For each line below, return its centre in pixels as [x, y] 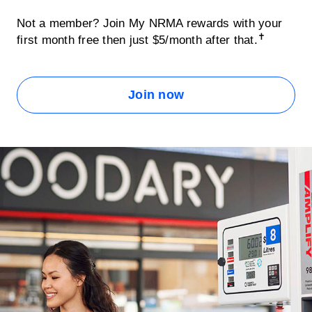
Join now [156, 95]
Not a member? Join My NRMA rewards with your [149, 23]
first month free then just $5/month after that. [137, 40]
